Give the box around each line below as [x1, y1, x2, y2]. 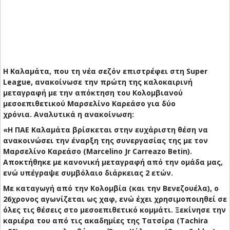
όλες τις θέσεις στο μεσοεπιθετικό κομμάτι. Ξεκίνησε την [3, 205, 226, 215]
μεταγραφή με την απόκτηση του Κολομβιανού [3, 88, 183, 98]
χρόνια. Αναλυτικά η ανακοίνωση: [3, 109, 134, 120]
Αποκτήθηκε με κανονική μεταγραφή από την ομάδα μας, [3, 157, 223, 167]
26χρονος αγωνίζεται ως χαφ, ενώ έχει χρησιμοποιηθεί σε [3, 194, 227, 204]
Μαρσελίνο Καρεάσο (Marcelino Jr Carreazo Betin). [3, 146, 192, 157]
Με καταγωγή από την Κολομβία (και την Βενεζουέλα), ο [3, 183, 219, 194]
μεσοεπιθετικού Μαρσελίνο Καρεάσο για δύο [3, 99, 176, 109]
